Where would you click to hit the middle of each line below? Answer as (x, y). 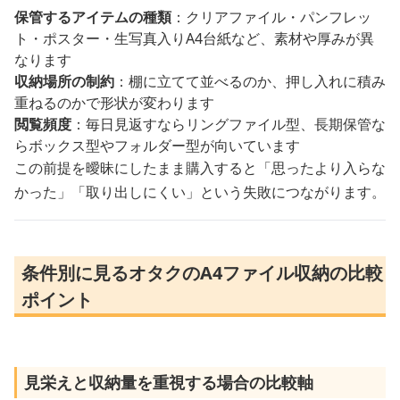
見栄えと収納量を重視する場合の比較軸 (169, 382)
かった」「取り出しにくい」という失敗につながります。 (200, 192)
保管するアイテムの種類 (93, 17)
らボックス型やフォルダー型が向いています (157, 145)
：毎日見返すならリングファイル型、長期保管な (229, 124)
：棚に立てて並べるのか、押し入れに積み (250, 81)
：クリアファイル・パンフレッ (271, 17)
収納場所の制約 (64, 81)
